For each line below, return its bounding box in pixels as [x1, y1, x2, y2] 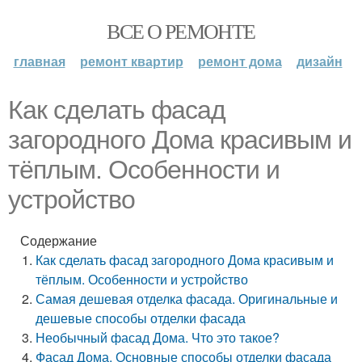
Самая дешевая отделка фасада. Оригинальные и [36, 289, 339, 308]
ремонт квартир [79, 52, 183, 70]
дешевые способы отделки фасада [36, 309, 246, 327]
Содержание [20, 231, 97, 250]
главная [13, 52, 65, 70]
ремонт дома [197, 52, 282, 70]
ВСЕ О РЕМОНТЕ [107, 17, 255, 44]
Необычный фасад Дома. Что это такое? [36, 328, 280, 347]
